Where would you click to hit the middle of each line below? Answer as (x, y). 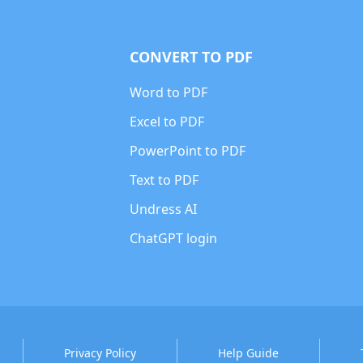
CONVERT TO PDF (191, 57)
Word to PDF (168, 92)
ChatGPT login (173, 238)
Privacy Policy (100, 353)
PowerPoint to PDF (187, 151)
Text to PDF (164, 180)
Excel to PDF (167, 122)
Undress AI (163, 209)
